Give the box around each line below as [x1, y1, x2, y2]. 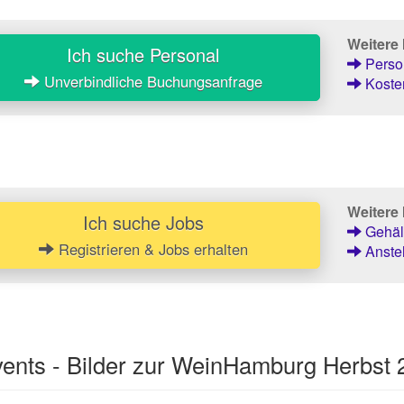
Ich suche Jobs [82, 208, 204, 235]
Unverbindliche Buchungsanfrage [39, 69, 262, 92]
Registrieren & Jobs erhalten [53, 237, 248, 260]
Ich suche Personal [67, 41, 220, 68]
